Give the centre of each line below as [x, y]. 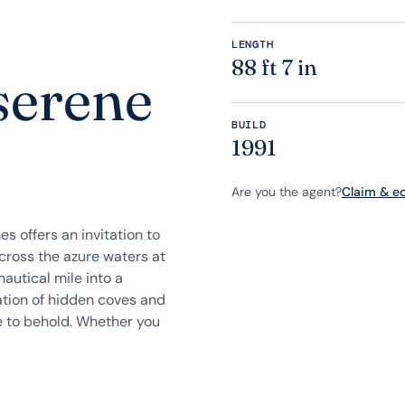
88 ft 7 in [274, 67]
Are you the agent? [287, 192]
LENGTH [253, 44]
